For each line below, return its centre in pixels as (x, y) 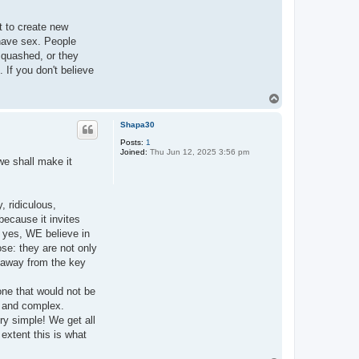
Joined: (134, 152)
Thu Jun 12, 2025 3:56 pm (198, 152)
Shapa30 (137, 125)
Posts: (132, 143)
